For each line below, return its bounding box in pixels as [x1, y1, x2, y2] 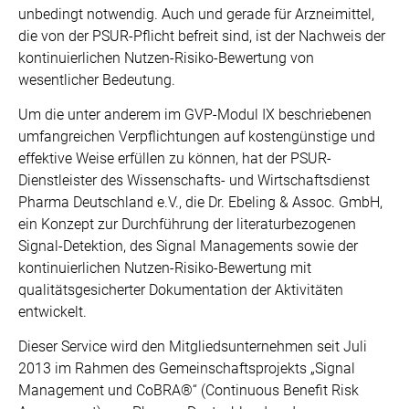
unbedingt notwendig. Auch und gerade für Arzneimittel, [18, 5, 374, 23]
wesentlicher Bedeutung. [18, 71, 175, 89]
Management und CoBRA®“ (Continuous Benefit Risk [18, 382, 359, 399]
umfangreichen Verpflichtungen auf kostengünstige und [18, 128, 375, 145]
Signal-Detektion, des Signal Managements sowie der [18, 237, 358, 255]
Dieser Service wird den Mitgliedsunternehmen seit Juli [18, 338, 367, 355]
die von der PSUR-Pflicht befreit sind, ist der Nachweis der [18, 27, 385, 45]
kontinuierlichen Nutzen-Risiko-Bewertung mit [18, 259, 311, 277]
